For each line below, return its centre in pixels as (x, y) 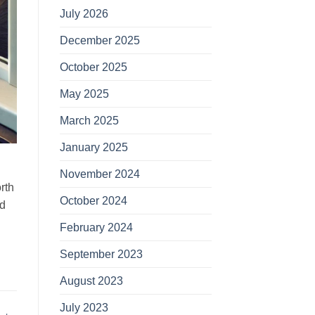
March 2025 (89, 120)
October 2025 (93, 66)
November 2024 (99, 173)
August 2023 (91, 280)
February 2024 (96, 227)
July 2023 (84, 307)
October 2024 (93, 200)
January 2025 (94, 147)
